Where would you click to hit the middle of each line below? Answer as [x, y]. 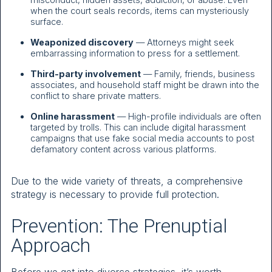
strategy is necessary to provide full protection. [115, 195]
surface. [47, 22]
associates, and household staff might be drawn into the [145, 85]
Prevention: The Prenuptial [119, 226]
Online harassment [73, 117]
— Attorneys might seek [184, 42]
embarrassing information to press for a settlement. [135, 53]
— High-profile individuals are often [188, 117]
